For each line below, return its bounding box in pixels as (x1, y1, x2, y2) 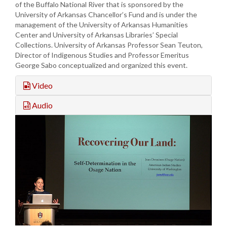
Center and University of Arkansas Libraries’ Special (15, 30, 178, 39)
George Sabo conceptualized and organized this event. (15, 60, 187, 69)
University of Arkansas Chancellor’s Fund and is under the (15, 10, 197, 19)
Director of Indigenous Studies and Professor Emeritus (15, 50, 189, 59)
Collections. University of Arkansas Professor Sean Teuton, (15, 40, 203, 49)
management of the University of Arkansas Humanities (15, 20, 188, 29)
